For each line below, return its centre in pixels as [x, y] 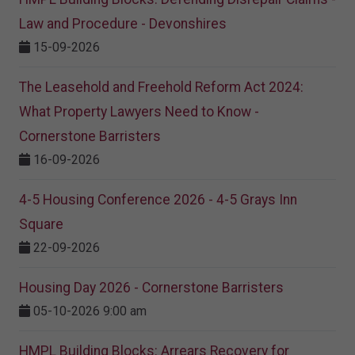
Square [41, 225]
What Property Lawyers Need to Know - [139, 112]
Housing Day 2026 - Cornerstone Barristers [151, 288]
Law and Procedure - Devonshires [123, 24]
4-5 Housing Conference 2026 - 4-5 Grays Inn [158, 200]
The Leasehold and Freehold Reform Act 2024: [161, 88]
